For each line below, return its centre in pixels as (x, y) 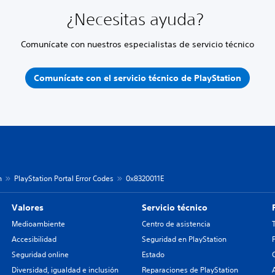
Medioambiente (38, 224)
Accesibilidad (34, 239)
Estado (153, 254)
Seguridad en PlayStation (184, 239)
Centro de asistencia (176, 224)
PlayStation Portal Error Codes (64, 178)
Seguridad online (40, 254)
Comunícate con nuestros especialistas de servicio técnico (137, 44)
